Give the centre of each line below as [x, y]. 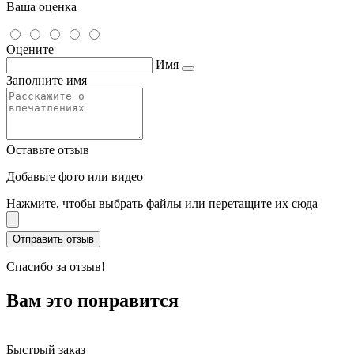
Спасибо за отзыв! [56, 267]
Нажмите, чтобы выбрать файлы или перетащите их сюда [162, 204]
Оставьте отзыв [48, 150]
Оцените [30, 50]
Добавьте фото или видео [75, 177]
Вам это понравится [92, 301]
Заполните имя [47, 81]
